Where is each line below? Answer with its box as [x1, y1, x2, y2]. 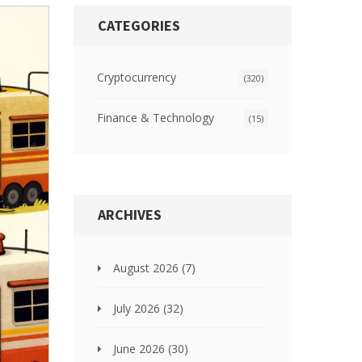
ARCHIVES [98, 205, 162, 224]
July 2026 [113, 301, 163, 316]
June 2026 [113, 341, 168, 356]
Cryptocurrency [97, 69, 176, 85]
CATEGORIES [98, 16, 180, 35]
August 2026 [113, 260, 182, 276]
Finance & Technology [97, 110, 214, 125]
